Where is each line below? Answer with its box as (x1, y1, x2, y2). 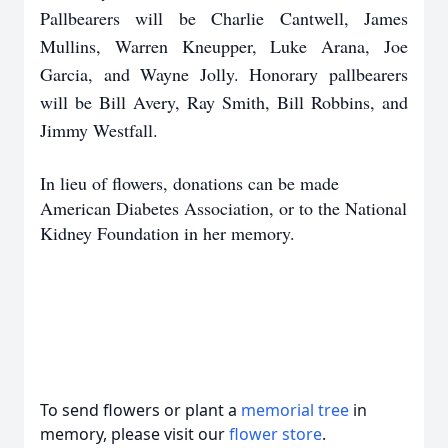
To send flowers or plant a (40, 399, 241, 421)
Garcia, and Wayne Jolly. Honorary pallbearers (40, 62, 408, 86)
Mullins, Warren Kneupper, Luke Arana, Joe (40, 34, 408, 58)
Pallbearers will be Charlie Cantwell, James (40, 6, 408, 30)
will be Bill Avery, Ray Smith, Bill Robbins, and (40, 90, 408, 114)
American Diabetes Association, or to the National (40, 196, 407, 220)
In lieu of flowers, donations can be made (40, 171, 339, 195)
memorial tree (241, 399, 349, 421)
